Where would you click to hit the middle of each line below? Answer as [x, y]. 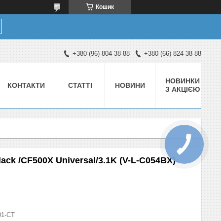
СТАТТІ [80, 85]
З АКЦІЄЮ [183, 89]
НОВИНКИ [183, 81]
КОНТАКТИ [26, 85]
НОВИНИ [130, 85]
